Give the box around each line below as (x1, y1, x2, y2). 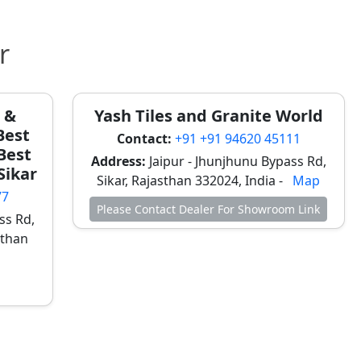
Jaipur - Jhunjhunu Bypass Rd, (145, 152, 326, 171)
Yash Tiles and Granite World (93, 105, 323, 127)
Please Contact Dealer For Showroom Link (97, 201, 321, 218)
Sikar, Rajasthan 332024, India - (97, 172, 287, 190)
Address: (90, 152, 146, 171)
